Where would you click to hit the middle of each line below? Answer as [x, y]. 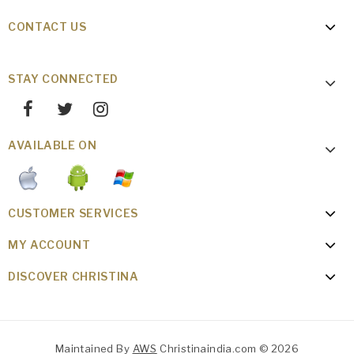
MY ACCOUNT [49, 244]
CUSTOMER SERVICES [73, 213]
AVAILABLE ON [53, 145]
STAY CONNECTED [63, 79]
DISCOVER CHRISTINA [73, 276]
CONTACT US [47, 27]
